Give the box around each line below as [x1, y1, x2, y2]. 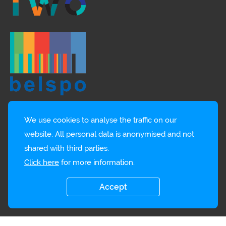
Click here [24, 158, 59, 167]
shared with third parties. [24, 144, 109, 153]
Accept [99, 182, 127, 192]
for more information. [59, 158, 135, 167]
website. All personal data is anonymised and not [24, 130, 194, 139]
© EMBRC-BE [10, 192, 55, 201]
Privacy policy [169, 192, 216, 201]
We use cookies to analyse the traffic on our [24, 116, 177, 125]
